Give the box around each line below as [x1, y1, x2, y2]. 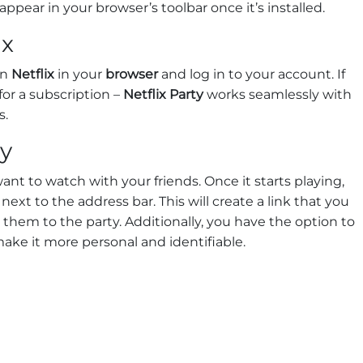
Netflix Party [120, 87, 203, 103]
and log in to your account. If [158, 66, 345, 83]
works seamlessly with [203, 87, 352, 103]
